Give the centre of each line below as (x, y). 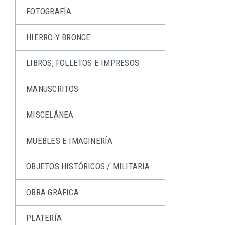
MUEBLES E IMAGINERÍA (70, 140)
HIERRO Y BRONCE (59, 37)
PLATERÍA (44, 218)
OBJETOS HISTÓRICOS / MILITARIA (88, 166)
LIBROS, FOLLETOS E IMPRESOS (83, 63)
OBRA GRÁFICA (52, 192)
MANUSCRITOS (52, 89)
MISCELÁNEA (50, 115)
